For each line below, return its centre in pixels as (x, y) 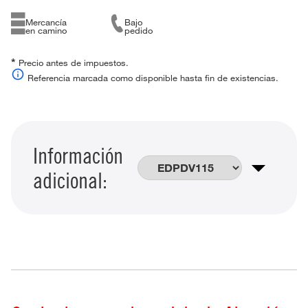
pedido (139, 30)
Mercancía (46, 22)
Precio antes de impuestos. (72, 62)
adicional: (70, 180)
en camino (46, 30)
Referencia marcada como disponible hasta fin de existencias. (152, 77)
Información (78, 155)
